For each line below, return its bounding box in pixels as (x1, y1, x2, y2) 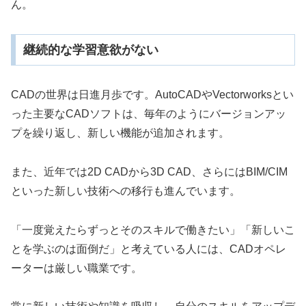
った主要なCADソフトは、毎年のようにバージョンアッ (11, 108, 286, 120)
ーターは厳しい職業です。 (11, 262, 142, 274)
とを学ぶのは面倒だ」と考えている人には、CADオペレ (11, 242, 286, 255)
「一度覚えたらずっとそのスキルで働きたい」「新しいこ (11, 223, 295, 236)
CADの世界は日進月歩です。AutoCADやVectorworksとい (11, 89, 294, 101)
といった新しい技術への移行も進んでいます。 (11, 184, 240, 197)
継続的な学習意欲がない (23, 43, 158, 57)
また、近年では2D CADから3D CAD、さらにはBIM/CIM (11, 165, 288, 178)
